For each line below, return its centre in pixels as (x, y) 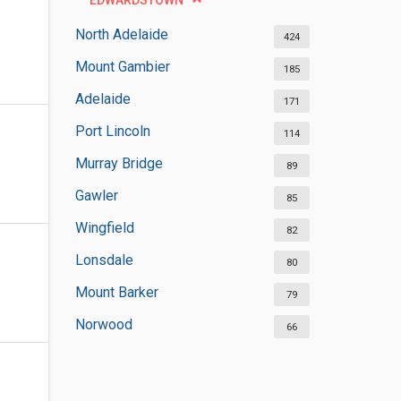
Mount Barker (116, 292)
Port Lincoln (112, 131)
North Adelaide (121, 34)
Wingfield (104, 228)
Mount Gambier (122, 67)
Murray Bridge (119, 163)
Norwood (103, 324)
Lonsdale (104, 260)
